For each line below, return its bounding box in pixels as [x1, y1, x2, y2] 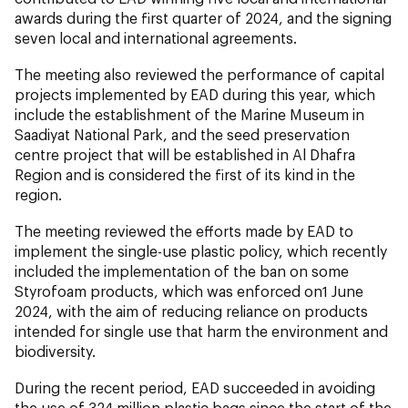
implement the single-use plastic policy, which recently [15, 242, 387, 260]
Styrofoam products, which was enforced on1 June [15, 282, 363, 301]
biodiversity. [15, 342, 96, 361]
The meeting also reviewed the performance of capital [15, 66, 384, 84]
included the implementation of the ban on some [15, 262, 349, 280]
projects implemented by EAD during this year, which [15, 86, 375, 104]
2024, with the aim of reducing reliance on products [15, 302, 368, 321]
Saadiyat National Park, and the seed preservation [15, 126, 350, 144]
